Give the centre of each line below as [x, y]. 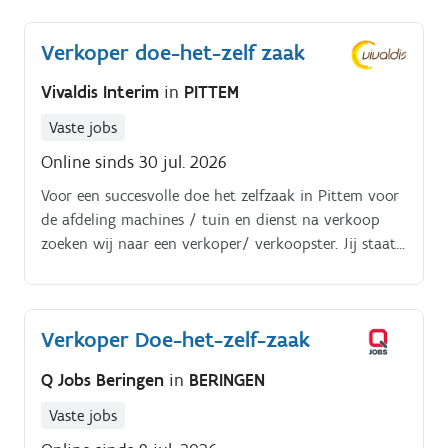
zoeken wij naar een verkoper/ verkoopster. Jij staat [218, 244]
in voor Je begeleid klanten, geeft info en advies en [212, 268]
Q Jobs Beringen [105, 379]
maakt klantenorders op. [124, 292]
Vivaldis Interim [102, 92]
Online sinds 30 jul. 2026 [134, 162]
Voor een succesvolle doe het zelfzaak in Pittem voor [220, 196]
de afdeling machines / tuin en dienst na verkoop [210, 220]
